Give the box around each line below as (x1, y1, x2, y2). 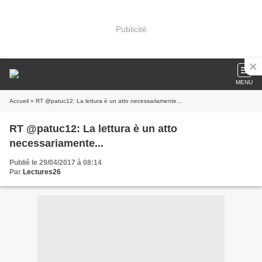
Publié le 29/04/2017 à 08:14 (9, 158, 102, 167)
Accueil (9, 98, 29, 104)
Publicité (115, 24, 147, 34)
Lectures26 (23, 168, 61, 176)
